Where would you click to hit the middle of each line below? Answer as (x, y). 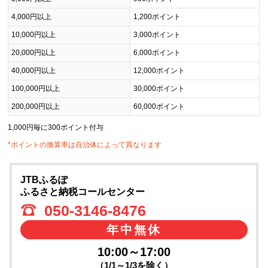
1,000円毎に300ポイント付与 (56, 127)
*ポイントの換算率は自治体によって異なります (85, 144)
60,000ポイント (159, 106)
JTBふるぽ (44, 179)
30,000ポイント (159, 88)
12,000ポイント (159, 70)
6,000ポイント (157, 52)
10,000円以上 (34, 34)
